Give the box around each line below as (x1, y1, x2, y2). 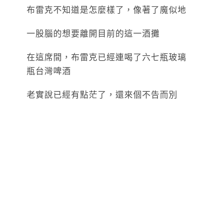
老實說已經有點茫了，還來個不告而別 (27, 90, 178, 100)
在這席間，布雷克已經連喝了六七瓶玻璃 (27, 53, 186, 63)
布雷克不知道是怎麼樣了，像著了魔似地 (27, 5, 186, 15)
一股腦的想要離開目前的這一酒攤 (27, 29, 160, 39)
